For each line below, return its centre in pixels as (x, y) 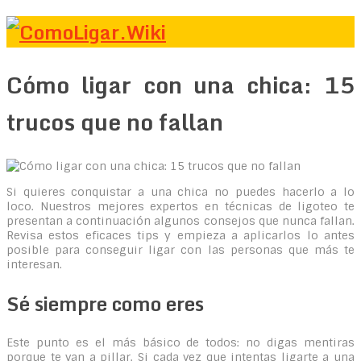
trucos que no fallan (115, 122)
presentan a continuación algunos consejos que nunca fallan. (180, 221)
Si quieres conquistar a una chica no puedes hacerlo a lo (180, 192)
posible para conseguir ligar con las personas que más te (180, 250)
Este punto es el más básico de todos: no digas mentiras (180, 343)
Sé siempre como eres (105, 304)
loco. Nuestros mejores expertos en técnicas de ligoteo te (180, 207)
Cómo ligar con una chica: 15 (180, 85)
